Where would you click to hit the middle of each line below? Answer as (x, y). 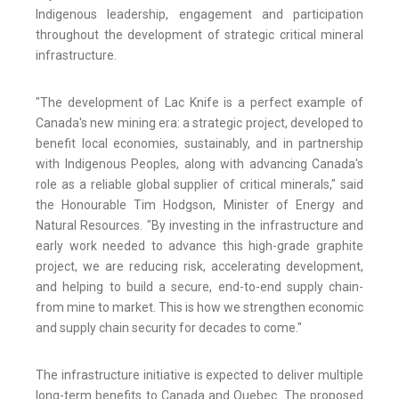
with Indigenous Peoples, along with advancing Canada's (199, 164)
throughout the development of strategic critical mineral (199, 35)
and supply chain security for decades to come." (169, 328)
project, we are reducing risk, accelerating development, (199, 267)
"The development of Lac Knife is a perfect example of (199, 103)
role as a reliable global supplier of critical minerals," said (199, 185)
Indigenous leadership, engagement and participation (199, 15)
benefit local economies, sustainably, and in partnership (199, 144)
